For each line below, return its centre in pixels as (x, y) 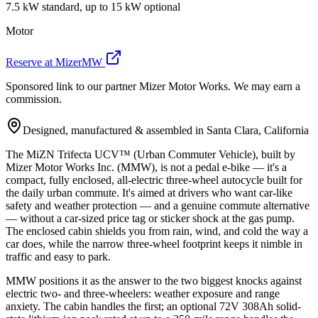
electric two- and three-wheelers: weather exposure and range (143, 293)
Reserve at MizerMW (54, 62)
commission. (34, 99)
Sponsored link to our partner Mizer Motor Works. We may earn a (153, 86)
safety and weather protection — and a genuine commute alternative (158, 205)
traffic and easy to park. (58, 256)
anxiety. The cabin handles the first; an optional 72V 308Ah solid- (153, 306)
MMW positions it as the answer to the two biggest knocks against (154, 280)
